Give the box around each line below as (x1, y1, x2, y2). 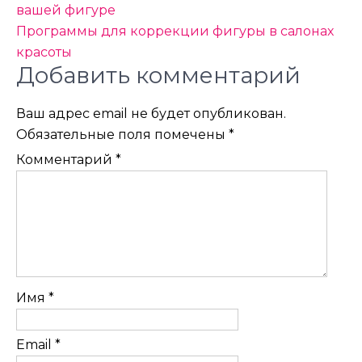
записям (15, 25, 117, 53)
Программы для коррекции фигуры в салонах (16, 23, 334, 39)
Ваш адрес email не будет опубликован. (16, 106, 286, 121)
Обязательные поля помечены (16, 127, 229, 142)
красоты (16, 44, 72, 60)
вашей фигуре (16, 2, 116, 18)
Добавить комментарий (16, 61, 301, 89)
